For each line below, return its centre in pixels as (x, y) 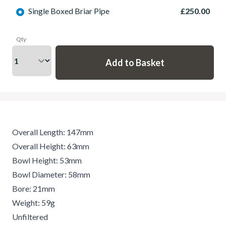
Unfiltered (30, 217)
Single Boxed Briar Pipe (69, 11)
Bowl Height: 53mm (47, 160)
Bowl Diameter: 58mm (51, 174)
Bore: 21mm (34, 188)
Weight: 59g (34, 203)
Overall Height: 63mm (51, 146)
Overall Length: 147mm (53, 132)
